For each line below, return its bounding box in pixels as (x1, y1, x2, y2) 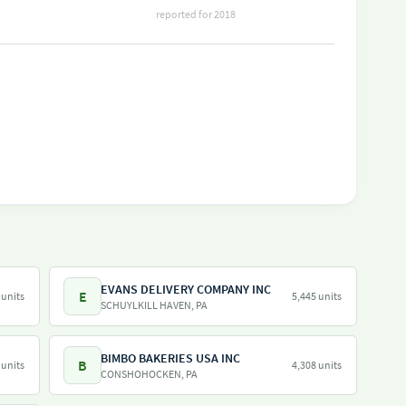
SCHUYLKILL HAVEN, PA (101, 298, 208, 312)
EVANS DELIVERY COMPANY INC (101, 281, 271, 297)
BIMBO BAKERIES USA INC (101, 350, 240, 366)
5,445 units (292, 289, 342, 303)
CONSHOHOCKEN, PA (101, 367, 198, 381)
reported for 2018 (155, 7, 236, 21)
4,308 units (292, 358, 342, 372)
